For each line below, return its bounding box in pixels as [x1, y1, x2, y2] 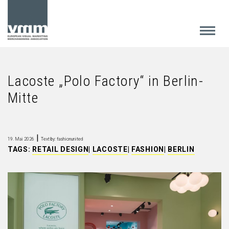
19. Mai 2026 [8, 136, 34, 142]
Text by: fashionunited [41, 136, 83, 142]
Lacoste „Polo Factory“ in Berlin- [8, 73, 204, 89]
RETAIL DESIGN [32, 145, 89, 153]
